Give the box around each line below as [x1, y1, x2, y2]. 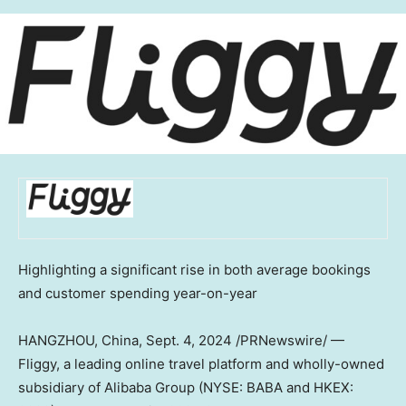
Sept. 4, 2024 [146, 332, 232, 350]
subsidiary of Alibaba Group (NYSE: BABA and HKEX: [18, 379, 353, 397]
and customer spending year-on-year [18, 285, 257, 303]
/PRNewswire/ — [232, 332, 344, 350]
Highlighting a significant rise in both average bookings [18, 261, 371, 279]
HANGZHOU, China [18, 332, 139, 350]
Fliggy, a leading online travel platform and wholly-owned [18, 355, 384, 373]
